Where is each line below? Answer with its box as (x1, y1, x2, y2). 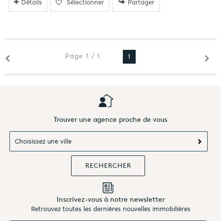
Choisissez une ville (15, 137, 72, 146)
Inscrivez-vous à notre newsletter (56, 195, 165, 204)
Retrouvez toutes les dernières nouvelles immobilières (31, 205, 190, 214)
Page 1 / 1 (65, 52, 101, 61)
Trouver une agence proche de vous (54, 114, 167, 124)
